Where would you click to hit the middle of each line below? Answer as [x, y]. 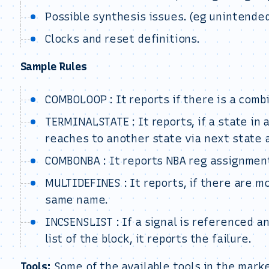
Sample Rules [54, 67]
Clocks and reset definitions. [122, 39]
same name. [77, 200]
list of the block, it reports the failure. [148, 239]
